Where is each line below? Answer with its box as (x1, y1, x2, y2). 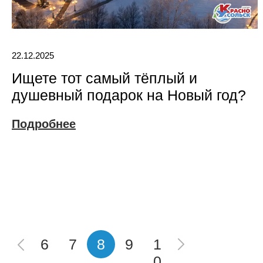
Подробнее (12, 117, 76, 131)
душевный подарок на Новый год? (12, 87, 246, 104)
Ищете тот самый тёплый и (12, 70, 197, 87)
